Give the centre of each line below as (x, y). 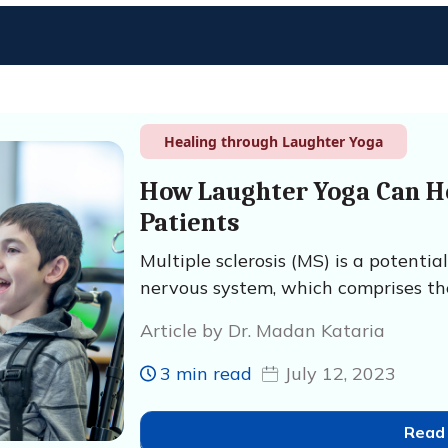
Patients (189, 223)
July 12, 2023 (339, 373)
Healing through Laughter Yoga (273, 141)
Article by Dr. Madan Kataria (262, 330)
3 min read (205, 373)
